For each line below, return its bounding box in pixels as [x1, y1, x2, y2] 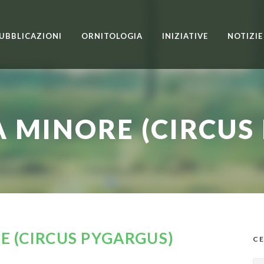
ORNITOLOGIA [81, 31, 143, 41]
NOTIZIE [227, 31, 263, 41]
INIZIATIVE [162, 31, 208, 41]
